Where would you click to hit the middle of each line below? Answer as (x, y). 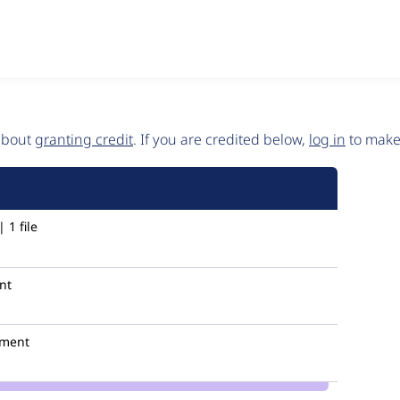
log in (327, 139)
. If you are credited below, (221, 139)
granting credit (84, 139)
